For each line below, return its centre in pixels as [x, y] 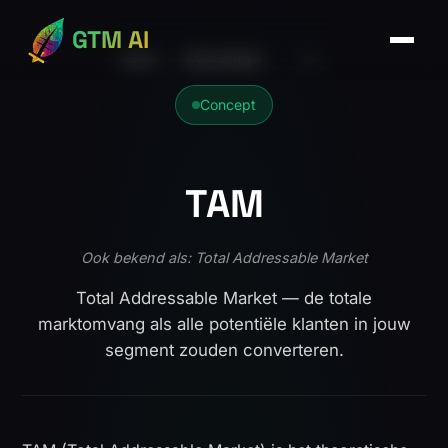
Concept [228, 104]
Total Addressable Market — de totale [224, 298]
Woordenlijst [222, 58]
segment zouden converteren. [224, 350]
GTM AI [110, 39]
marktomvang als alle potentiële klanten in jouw [224, 324]
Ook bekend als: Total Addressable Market [224, 257]
